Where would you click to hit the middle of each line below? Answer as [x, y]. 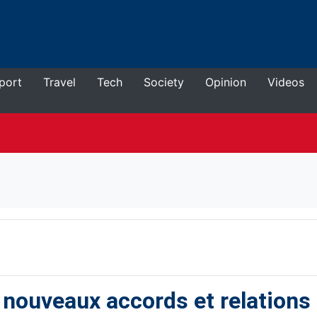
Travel [59, 82]
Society [164, 82]
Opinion [226, 82]
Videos [286, 82]
